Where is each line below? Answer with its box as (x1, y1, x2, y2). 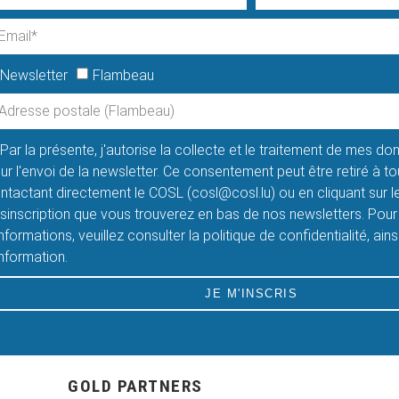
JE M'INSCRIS (205, 287, 297, 300)
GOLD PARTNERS (68, 376, 203, 396)
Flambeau (93, 66, 154, 84)
